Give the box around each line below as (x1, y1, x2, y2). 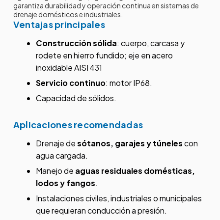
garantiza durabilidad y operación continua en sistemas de (13, 1, 199, 10)
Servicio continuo (35, 78, 106, 88)
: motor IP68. (105, 78, 152, 88)
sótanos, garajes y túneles (77, 138, 183, 149)
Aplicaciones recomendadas (13, 119, 143, 131)
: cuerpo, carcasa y (116, 38, 185, 49)
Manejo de (35, 165, 75, 176)
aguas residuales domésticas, (75, 165, 195, 176)
